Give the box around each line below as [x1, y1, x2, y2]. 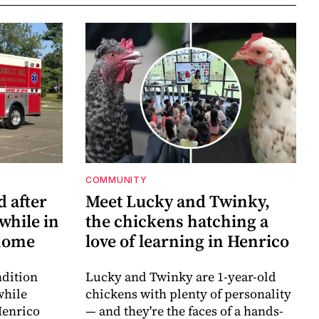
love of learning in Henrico [85, 229, 289, 253]
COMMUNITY [85, 174, 147, 186]
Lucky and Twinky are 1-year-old [85, 268, 276, 286]
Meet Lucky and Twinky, [85, 189, 270, 214]
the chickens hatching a [85, 209, 268, 234]
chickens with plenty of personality [85, 285, 291, 303]
